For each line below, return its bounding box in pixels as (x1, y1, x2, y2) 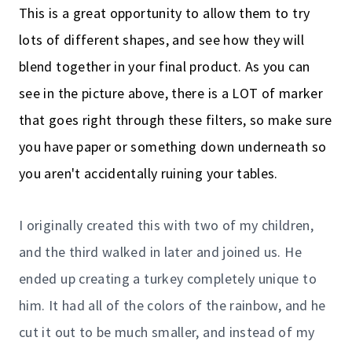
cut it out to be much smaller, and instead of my (19, 322, 315, 341)
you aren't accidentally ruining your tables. (19, 163, 278, 182)
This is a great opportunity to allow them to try (19, 3, 310, 22)
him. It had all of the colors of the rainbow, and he (19, 295, 326, 314)
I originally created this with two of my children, (19, 215, 313, 234)
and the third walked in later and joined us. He (19, 242, 302, 261)
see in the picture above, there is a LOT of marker (19, 83, 323, 102)
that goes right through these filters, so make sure (19, 110, 332, 129)
